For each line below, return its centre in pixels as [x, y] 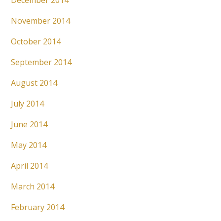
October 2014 [36, 42]
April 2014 [30, 166]
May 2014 [29, 145]
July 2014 [28, 104]
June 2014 [29, 125]
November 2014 [41, 21]
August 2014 [34, 83]
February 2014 [38, 207]
